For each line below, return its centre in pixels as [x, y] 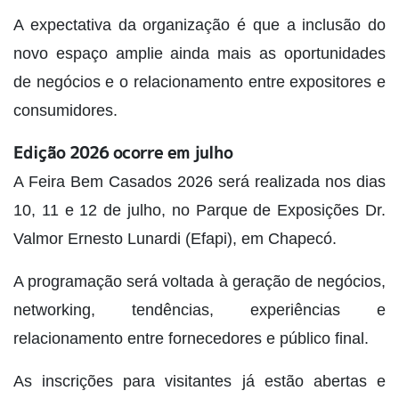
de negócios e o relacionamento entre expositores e [199, 82]
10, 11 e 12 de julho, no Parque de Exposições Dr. [199, 211]
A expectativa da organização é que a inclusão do [199, 25]
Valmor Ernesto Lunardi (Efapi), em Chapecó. [175, 239]
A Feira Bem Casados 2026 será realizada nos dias [199, 182]
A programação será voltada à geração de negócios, [199, 282]
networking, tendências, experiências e [199, 310]
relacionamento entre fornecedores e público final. [191, 339]
